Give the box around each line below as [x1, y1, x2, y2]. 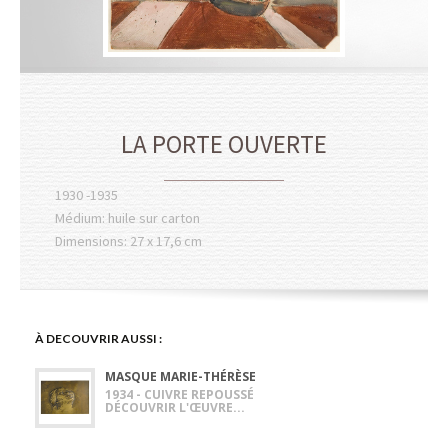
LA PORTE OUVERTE [121, 128, 327, 160]
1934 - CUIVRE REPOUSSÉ [105, 386, 254, 403]
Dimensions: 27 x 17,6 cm [55, 232, 202, 250]
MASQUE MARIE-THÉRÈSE [105, 368, 256, 385]
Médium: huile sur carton [55, 209, 200, 227]
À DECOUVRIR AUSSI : [35, 331, 162, 346]
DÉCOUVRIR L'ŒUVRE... [105, 399, 245, 416]
